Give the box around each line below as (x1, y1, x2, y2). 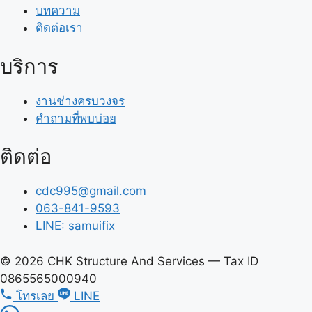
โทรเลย (13, 288, 58, 303)
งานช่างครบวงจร (36, 93, 125, 108)
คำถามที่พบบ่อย (36, 111, 116, 125)
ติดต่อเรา (36, 21, 83, 36)
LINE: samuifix (36, 219, 115, 233)
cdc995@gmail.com (36, 184, 146, 198)
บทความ (36, 3, 80, 18)
